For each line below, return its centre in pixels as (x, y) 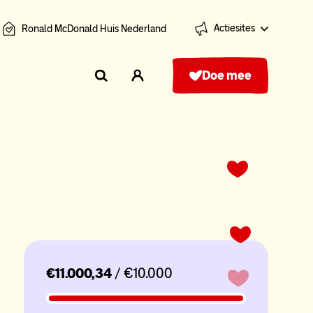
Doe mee (227, 75)
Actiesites (234, 28)
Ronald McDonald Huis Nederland (94, 29)
